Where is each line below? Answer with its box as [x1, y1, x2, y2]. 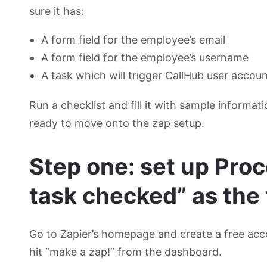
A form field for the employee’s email [41, 33, 226, 46]
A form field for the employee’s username [41, 51, 249, 64]
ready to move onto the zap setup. [29, 117, 205, 130]
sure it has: [29, 5, 85, 18]
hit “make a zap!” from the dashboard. [29, 246, 222, 259]
